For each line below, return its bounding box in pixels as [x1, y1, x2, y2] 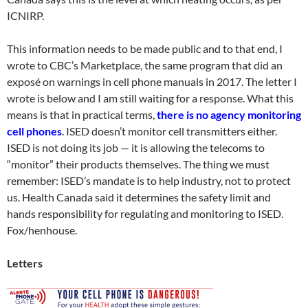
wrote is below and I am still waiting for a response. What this [7, 91, 294, 104]
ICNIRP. [7, 9, 44, 22]
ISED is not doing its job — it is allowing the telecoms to [7, 141, 265, 154]
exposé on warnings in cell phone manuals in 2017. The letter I [7, 75, 297, 88]
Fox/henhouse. [7, 223, 77, 236]
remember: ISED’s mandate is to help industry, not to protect [7, 174, 291, 187]
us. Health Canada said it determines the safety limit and [7, 190, 271, 203]
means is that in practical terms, [7, 108, 157, 121]
